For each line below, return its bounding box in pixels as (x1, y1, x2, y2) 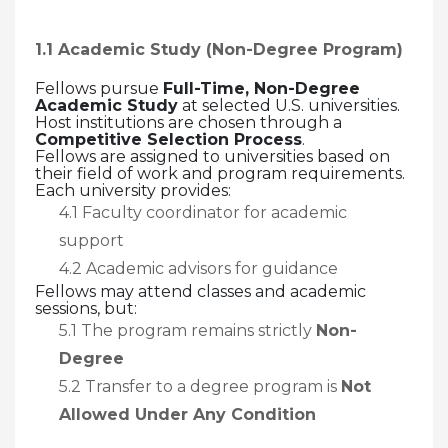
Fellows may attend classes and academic (35, 281, 366, 301)
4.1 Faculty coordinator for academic (59, 202, 347, 222)
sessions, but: (35, 298, 137, 318)
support (59, 230, 124, 250)
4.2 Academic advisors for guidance (59, 258, 338, 278)
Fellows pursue (35, 78, 163, 98)
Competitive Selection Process (35, 129, 302, 149)
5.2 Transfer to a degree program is (59, 376, 341, 396)
